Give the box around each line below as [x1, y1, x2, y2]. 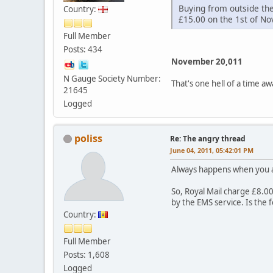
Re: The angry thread [170, 133, 246, 144]
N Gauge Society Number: [63, 73, 161, 84]
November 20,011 [171, 56, 243, 68]
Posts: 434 [63, 43, 102, 55]
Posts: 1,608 [63, 249, 110, 260]
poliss [74, 131, 102, 145]
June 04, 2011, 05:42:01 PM [170, 145, 253, 155]
